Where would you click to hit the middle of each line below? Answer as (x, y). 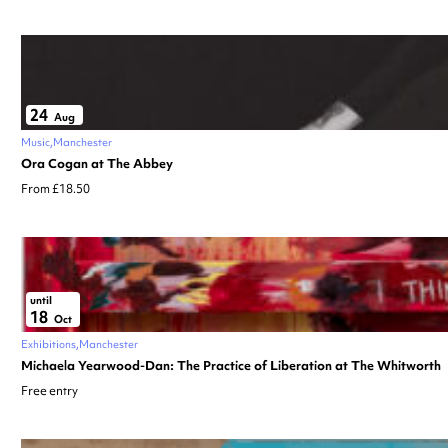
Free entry (49, 390)
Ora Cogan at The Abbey (97, 163)
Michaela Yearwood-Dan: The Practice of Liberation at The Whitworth (231, 365)
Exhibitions (48, 343)
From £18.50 (55, 188)
